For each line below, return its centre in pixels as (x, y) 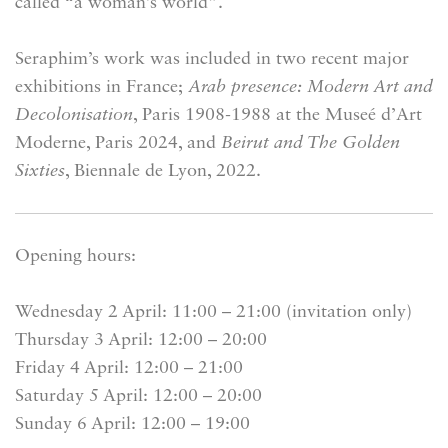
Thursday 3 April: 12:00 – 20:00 (141, 340)
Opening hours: (75, 256)
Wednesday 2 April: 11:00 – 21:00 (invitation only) (213, 312)
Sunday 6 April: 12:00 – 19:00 (132, 424)
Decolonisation (74, 115)
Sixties (40, 171)
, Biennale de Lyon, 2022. (163, 171)
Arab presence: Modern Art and (308, 87)
